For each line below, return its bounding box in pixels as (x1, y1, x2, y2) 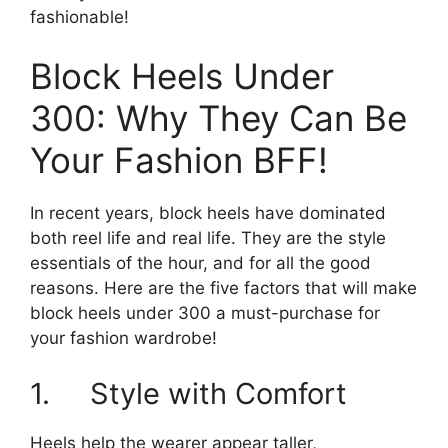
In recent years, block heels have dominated (30, 203, 386, 224)
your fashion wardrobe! (30, 328, 217, 349)
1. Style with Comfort (30, 375, 347, 411)
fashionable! (30, 6, 129, 27)
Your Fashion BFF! (30, 139, 328, 182)
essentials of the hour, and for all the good (30, 253, 371, 274)
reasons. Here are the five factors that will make (30, 278, 417, 299)
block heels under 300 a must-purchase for (30, 303, 380, 324)
